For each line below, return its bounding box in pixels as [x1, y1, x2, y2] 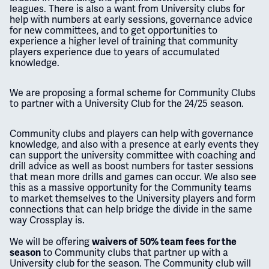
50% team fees [140, 235, 205, 248]
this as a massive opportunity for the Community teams [10, 181, 252, 194]
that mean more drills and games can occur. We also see [10, 170, 256, 183]
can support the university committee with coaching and [10, 148, 256, 162]
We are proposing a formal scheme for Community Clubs [10, 86, 256, 99]
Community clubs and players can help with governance [10, 127, 253, 140]
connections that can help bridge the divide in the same [10, 202, 252, 216]
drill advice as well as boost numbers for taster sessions [10, 159, 253, 172]
